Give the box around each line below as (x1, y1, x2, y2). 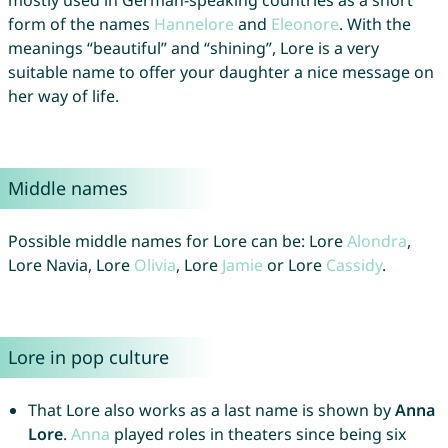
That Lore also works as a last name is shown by (27, 399, 395, 422)
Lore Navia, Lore (7, 254, 134, 277)
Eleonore (270, 13, 339, 36)
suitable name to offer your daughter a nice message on (7, 61, 434, 84)
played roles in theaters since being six (109, 423, 406, 446)
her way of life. (7, 85, 119, 108)
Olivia (133, 254, 176, 277)
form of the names (7, 13, 154, 36)
